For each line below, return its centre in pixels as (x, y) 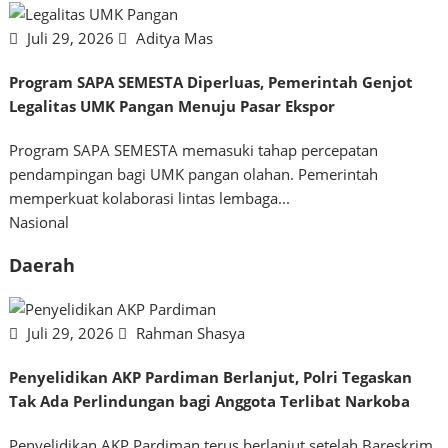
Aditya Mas (173, 37)
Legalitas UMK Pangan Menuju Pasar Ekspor (172, 105)
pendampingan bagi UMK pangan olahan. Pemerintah (194, 173)
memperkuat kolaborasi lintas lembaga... (150, 197)
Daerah (42, 265)
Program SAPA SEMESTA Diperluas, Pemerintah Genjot (211, 81)
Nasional (39, 221)
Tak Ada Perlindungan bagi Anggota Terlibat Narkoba (210, 400)
